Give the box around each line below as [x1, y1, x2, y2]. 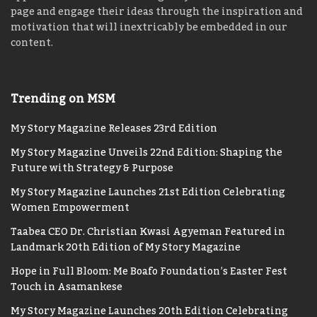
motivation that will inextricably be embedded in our [11, 18, 287, 38]
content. [11, 33, 53, 53]
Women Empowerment [11, 198, 132, 218]
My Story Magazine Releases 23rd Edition [11, 119, 217, 139]
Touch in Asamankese [11, 277, 122, 297]
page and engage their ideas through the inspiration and [11, 2, 303, 22]
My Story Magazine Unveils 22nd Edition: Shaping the [11, 143, 282, 163]
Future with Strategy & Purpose [11, 158, 173, 178]
